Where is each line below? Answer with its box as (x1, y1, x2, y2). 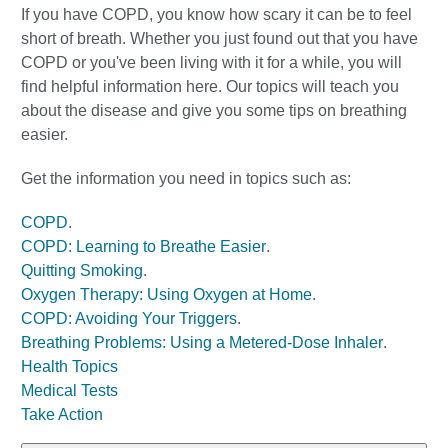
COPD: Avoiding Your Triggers (21, 310, 237, 327)
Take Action (21, 406, 103, 423)
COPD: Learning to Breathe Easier (21, 238, 266, 255)
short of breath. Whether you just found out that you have (21, 30, 418, 47)
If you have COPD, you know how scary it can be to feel (21, 6, 412, 23)
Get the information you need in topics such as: (21, 170, 351, 187)
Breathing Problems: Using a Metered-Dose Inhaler (21, 334, 383, 351)
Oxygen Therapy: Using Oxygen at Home (21, 286, 312, 303)
